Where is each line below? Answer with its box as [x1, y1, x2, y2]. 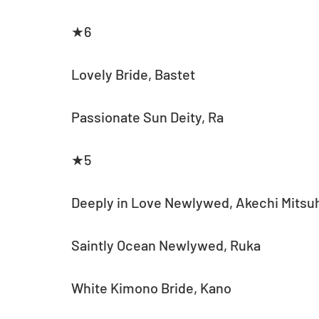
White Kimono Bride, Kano [71, 279, 231, 297]
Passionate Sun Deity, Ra [71, 108, 224, 126]
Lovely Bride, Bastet [71, 66, 195, 83]
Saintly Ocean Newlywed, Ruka [71, 236, 261, 254]
